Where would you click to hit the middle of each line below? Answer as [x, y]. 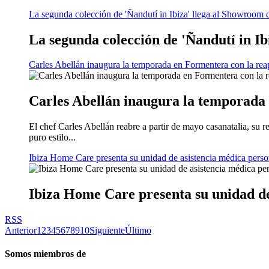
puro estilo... [52, 138]
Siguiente [107, 231]
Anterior [21, 231]
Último [138, 231]
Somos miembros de [45, 254]
